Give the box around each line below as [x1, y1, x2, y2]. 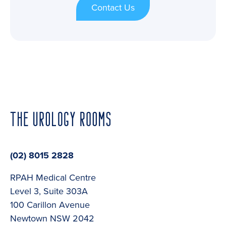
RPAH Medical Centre [10, 172, 96, 184]
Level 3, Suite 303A [10, 186, 88, 197]
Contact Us [91, 2, 135, 13]
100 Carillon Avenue [10, 199, 90, 211]
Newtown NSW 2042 [10, 213, 94, 224]
